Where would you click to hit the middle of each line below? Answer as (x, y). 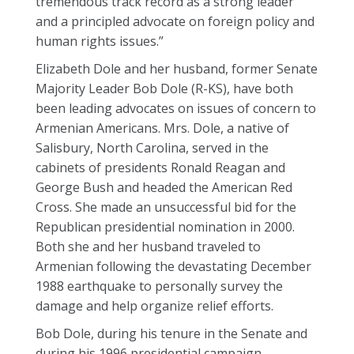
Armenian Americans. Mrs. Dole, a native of (162, 128)
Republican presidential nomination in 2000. (165, 227)
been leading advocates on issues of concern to (176, 108)
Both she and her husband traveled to (148, 247)
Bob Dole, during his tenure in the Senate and (171, 333)
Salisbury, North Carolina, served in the (152, 148)
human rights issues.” (100, 41)
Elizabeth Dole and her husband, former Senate (177, 69)
